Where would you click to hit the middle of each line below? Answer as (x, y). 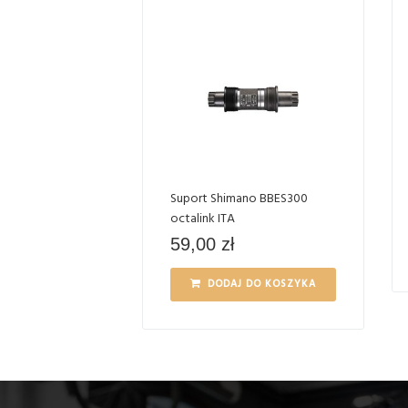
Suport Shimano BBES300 (239, 199)
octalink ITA (203, 219)
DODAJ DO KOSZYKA (261, 284)
